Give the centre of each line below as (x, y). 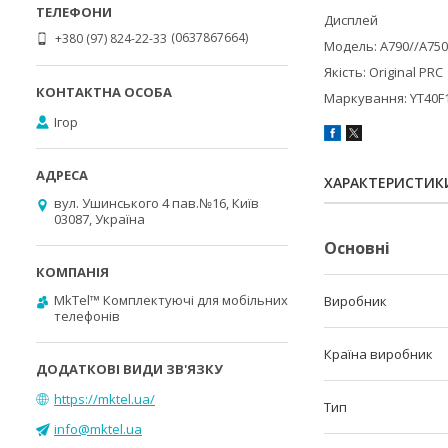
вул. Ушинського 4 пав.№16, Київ (156, 203)
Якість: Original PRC (383, 72)
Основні (357, 248)
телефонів (87, 316)
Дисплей (351, 20)
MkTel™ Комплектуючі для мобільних (171, 300)
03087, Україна (99, 219)
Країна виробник (378, 354)
